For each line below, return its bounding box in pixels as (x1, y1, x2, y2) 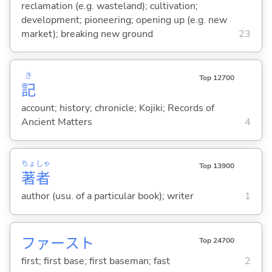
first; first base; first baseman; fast (21, 254, 170, 268)
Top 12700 (199, 73, 234, 83)
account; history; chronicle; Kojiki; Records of (21, 101, 214, 115)
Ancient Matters (21, 115, 92, 129)
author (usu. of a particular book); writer (21, 189, 194, 203)
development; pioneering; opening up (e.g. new (21, 13, 227, 27)
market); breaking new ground (21, 27, 153, 41)
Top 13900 (199, 161, 234, 171)
